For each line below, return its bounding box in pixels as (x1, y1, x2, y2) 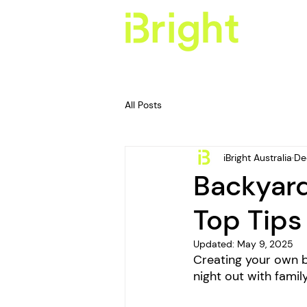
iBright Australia (223, 151, 292, 164)
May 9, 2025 (237, 238, 293, 250)
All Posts (125, 99, 162, 111)
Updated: (193, 238, 237, 250)
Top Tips (193, 202, 302, 238)
